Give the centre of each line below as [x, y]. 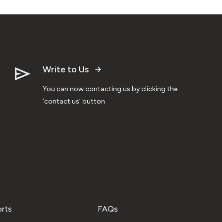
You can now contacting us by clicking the [110, 89]
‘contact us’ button [74, 101]
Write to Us [66, 69]
